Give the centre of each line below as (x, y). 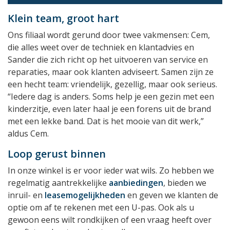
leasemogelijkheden (85, 195)
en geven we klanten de (172, 195)
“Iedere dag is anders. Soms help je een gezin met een (111, 97)
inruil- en (26, 195)
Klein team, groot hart (63, 18)
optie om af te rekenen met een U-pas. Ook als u (101, 208)
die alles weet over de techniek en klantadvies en (101, 47)
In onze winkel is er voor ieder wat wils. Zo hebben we (111, 171)
